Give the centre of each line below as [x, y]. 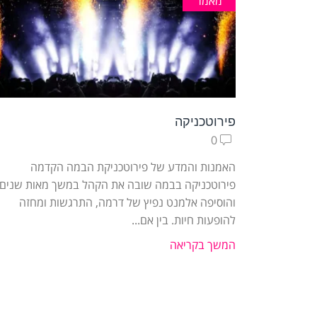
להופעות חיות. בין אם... [184, 220]
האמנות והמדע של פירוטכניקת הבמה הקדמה [133, 167]
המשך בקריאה [203, 245]
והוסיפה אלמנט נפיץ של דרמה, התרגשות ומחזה [127, 203]
